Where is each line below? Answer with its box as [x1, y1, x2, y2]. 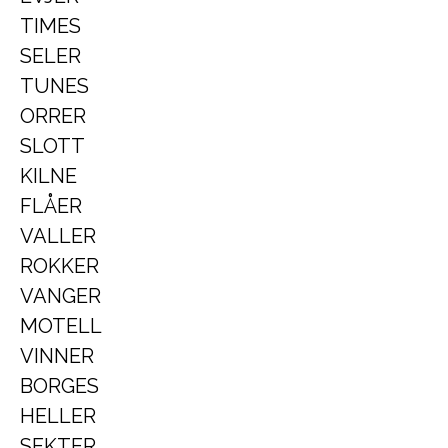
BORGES [20, 374, 99, 398]
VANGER [20, 284, 101, 308]
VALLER [20, 224, 96, 248]
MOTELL [20, 314, 102, 338]
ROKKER [20, 254, 99, 278]
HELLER [20, 404, 96, 428]
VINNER [20, 344, 94, 368]
